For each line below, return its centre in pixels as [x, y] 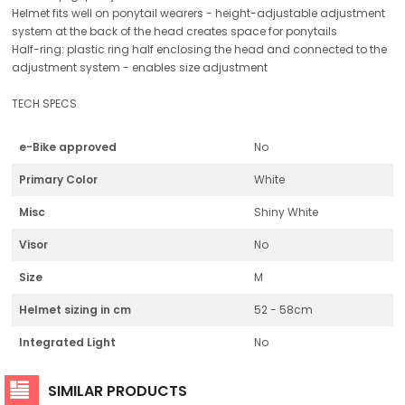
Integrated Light [67, 342]
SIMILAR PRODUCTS [118, 391]
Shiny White [286, 212]
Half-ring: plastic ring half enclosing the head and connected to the [199, 49]
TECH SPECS [44, 103]
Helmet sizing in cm [75, 309]
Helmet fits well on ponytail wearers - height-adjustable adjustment [198, 13]
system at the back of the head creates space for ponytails [174, 31]
